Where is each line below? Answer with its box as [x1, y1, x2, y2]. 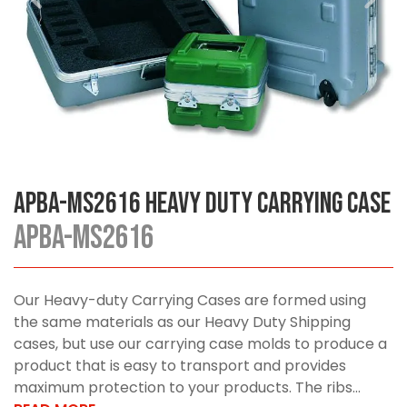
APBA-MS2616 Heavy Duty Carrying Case [14, 186, 391, 223]
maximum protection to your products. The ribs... [14, 377, 361, 399]
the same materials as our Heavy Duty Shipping [14, 312, 351, 333]
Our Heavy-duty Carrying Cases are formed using [14, 290, 366, 312]
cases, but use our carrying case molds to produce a [14, 333, 387, 355]
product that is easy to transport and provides [14, 355, 346, 377]
